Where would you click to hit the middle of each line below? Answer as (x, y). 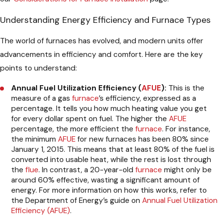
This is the (186, 88)
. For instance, (186, 129)
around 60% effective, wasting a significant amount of (106, 180)
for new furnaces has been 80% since (142, 139)
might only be (187, 170)
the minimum (35, 139)
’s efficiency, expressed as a (148, 98)
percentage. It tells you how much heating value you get (109, 108)
